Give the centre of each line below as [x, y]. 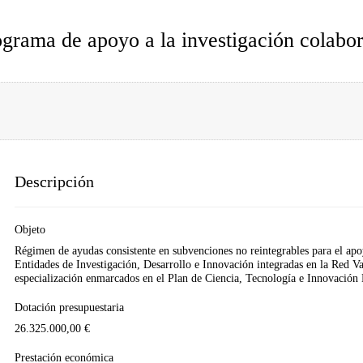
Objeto [30, 229]
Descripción [54, 181]
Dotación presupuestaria [69, 307]
